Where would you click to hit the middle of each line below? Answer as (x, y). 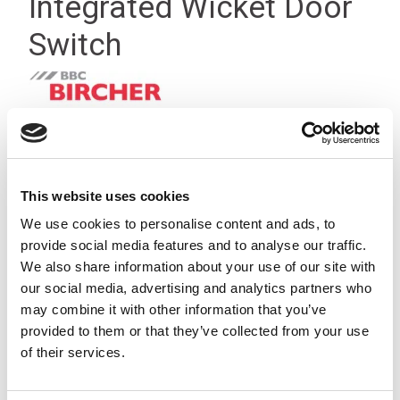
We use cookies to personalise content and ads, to (178, 224)
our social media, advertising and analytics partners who (196, 288)
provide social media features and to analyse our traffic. (194, 245)
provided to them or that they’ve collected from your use (195, 331)
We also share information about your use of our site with (198, 267)
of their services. (73, 352)
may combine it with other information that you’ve (174, 309)
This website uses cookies (105, 196)
